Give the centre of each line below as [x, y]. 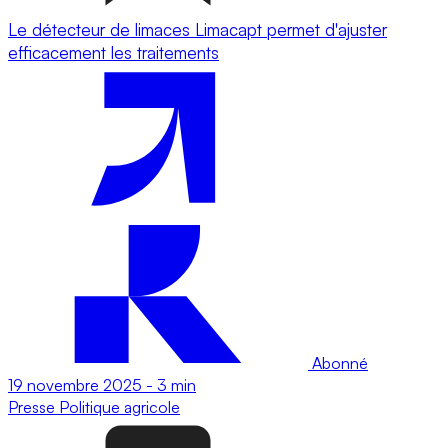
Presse [33, 406]
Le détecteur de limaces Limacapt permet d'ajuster [197, 29]
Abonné [338, 362]
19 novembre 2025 [75, 384]
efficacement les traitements [113, 52]
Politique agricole [119, 406]
